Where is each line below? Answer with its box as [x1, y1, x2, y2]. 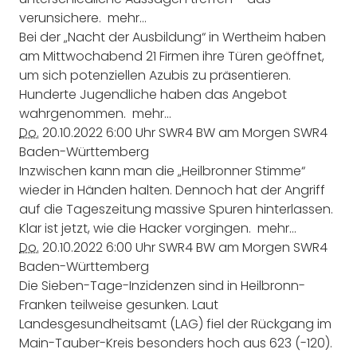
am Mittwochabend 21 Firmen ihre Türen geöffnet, [19, 47, 324, 66]
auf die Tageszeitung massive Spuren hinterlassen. [19, 200, 333, 219]
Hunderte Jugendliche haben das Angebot [19, 85, 287, 104]
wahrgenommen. [19, 104, 132, 124]
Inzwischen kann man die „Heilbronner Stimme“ [19, 162, 305, 181]
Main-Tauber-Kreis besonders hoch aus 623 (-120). [19, 334, 332, 353]
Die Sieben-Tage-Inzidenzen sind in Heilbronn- [19, 277, 305, 296]
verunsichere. [19, 9, 108, 28]
